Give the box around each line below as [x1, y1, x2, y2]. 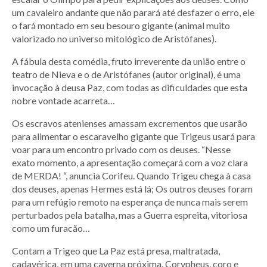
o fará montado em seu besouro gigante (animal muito [12, 20, 230, 32]
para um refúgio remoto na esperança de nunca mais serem [12, 196, 248, 208]
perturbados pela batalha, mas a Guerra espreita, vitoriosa [12, 209, 247, 221]
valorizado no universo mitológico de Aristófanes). [12, 33, 216, 45]
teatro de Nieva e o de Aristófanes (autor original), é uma [12, 69, 241, 80]
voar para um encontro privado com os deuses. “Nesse [12, 144, 231, 156]
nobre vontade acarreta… [12, 95, 115, 107]
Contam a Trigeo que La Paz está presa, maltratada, [12, 245, 220, 257]
